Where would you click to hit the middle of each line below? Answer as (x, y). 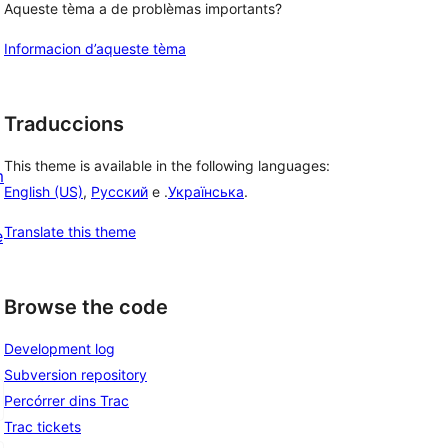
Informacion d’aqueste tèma (95, 49)
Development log (59, 348)
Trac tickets (42, 426)
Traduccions (64, 124)
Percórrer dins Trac (66, 400)
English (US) (43, 192)
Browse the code (86, 307)
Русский (119, 192)
